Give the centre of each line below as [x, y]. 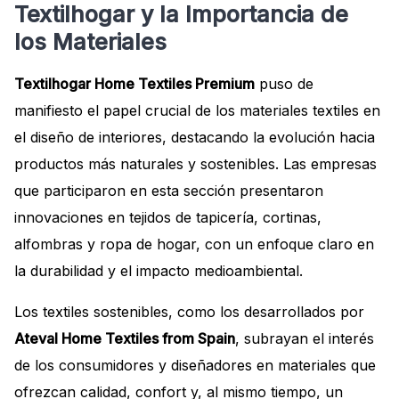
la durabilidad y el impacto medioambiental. [159, 270]
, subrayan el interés [305, 338]
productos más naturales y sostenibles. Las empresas [195, 163]
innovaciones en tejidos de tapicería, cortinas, [168, 217]
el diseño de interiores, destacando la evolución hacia [195, 137]
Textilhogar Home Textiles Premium [134, 83]
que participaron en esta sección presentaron [169, 190]
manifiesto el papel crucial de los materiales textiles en [197, 110]
